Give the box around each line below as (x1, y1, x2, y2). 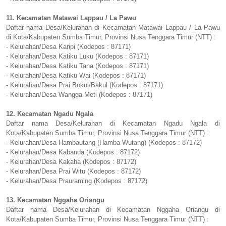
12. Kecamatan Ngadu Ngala (6, 110, 93, 118)
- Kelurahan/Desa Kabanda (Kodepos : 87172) (6, 148, 140, 156)
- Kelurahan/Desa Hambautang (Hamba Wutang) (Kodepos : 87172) (6, 139, 202, 147)
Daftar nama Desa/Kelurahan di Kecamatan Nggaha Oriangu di (6, 206, 220, 214)
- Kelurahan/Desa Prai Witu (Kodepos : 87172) (6, 167, 141, 176)
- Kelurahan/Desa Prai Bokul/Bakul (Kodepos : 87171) (6, 81, 163, 89)
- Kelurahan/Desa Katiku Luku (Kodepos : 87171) (6, 52, 149, 61)
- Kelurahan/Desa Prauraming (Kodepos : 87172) (6, 177, 147, 185)
